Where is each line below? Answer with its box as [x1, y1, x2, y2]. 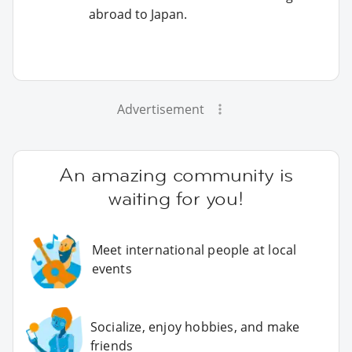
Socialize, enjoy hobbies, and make [90, 318, 300, 336]
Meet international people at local [91, 240, 297, 258]
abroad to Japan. [89, 5, 187, 23]
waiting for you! [108, 185, 244, 211]
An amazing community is [58, 162, 294, 187]
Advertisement [116, 100, 204, 118]
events [91, 259, 132, 277]
